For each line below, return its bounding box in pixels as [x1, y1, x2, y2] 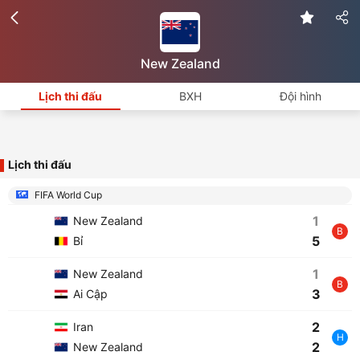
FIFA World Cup [32, 189, 102, 201]
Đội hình [279, 89, 321, 103]
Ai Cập [70, 287, 108, 301]
